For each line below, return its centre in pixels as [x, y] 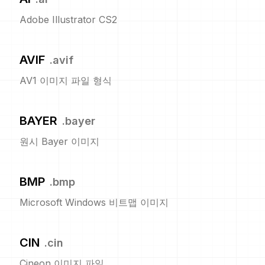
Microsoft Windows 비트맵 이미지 [94, 203]
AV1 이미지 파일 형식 [66, 81]
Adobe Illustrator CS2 [68, 20]
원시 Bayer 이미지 [59, 142]
